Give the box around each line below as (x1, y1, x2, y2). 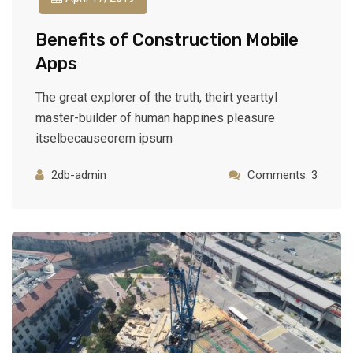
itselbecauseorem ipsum (35, 130, 173, 146)
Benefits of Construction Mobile (35, 28, 299, 50)
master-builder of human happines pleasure (35, 110, 275, 125)
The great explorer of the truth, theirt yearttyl (35, 89, 277, 105)
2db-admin (51, 167, 106, 182)
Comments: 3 (247, 167, 318, 182)
